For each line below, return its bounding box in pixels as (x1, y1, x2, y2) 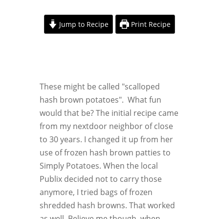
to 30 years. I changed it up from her (39, 133, 173, 145)
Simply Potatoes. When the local (39, 160, 158, 171)
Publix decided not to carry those (39, 173, 162, 184)
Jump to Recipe (57, 19, 109, 29)
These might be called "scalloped (39, 81, 160, 92)
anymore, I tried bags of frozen (39, 186, 153, 197)
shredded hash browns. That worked (39, 199, 175, 211)
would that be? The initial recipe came (39, 107, 178, 118)
